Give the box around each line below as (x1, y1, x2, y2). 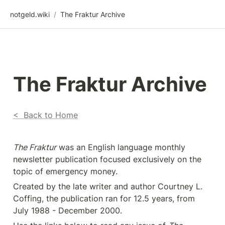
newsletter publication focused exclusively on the (13, 154, 201, 164)
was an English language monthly (56, 142, 185, 152)
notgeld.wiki (10, 10, 50, 19)
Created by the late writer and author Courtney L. (13, 181, 202, 191)
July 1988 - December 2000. (13, 205, 125, 215)
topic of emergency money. (13, 166, 120, 176)
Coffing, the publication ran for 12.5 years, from (13, 193, 195, 203)
